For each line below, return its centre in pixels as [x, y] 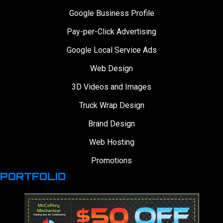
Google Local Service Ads [111, 50]
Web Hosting [111, 142]
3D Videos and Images [111, 87]
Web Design [111, 69]
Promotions [111, 161]
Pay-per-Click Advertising [111, 32]
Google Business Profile [111, 13]
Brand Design [111, 124]
